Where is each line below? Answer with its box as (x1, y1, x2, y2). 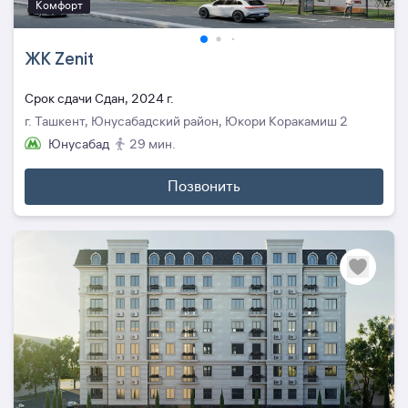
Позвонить (168, 178, 240, 196)
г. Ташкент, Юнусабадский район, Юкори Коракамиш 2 (25, 114, 348, 129)
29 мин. (129, 137, 176, 152)
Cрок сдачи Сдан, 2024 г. (25, 91, 174, 107)
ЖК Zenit (25, 48, 94, 69)
